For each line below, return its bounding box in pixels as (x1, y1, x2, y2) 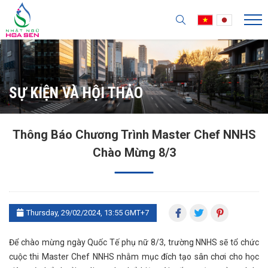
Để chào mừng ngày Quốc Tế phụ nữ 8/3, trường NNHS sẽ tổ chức (9, 237, 259, 247)
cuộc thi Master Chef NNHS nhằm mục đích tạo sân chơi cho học (9, 252, 259, 261)
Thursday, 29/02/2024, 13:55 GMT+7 (26, 208, 149, 217)
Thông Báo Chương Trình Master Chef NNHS (12, 127, 256, 142)
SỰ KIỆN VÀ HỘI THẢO (9, 84, 143, 102)
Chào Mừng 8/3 (92, 145, 176, 160)
